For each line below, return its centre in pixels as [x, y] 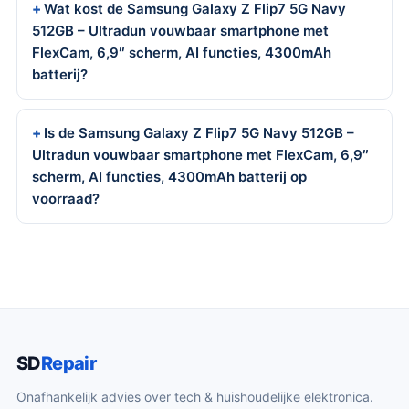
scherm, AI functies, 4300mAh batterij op [169, 177]
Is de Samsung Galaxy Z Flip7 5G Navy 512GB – [199, 133]
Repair [68, 363]
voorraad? [66, 199]
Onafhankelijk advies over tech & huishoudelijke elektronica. [195, 397]
